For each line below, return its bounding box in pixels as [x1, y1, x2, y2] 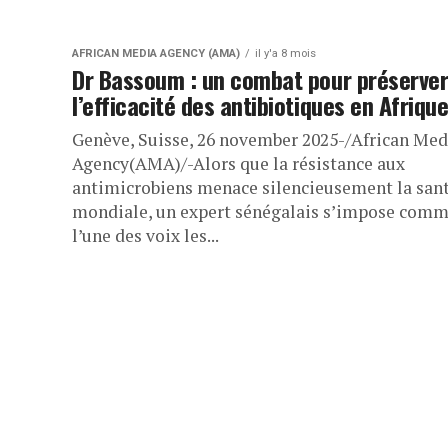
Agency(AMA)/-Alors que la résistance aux [72, 152, 405, 176]
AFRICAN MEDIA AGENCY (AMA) [72, 47, 240, 61]
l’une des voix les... [72, 224, 219, 248]
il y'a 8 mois [255, 47, 316, 61]
